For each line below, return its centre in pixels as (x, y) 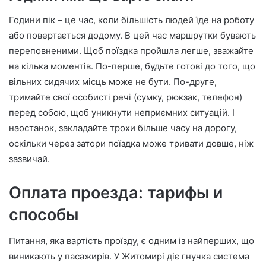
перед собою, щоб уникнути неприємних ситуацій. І (122, 112)
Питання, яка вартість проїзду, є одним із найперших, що (132, 241)
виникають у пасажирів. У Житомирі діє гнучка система (129, 256)
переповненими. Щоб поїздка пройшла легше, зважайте (131, 50)
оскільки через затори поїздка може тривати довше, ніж (131, 143)
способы (44, 214)
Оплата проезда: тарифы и (116, 192)
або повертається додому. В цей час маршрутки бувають (132, 35)
